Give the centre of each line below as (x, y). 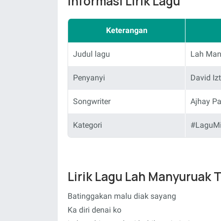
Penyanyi (89, 77)
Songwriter (92, 101)
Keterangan (127, 30)
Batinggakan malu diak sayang (122, 196)
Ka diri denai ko (94, 210)
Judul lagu (92, 54)
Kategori (88, 125)
